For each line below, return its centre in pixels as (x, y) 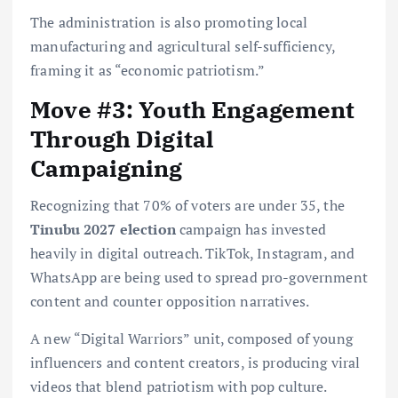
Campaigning (107, 168)
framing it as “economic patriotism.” (148, 71)
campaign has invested (251, 230)
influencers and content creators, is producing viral (195, 362)
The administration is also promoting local (169, 23)
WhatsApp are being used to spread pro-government (199, 278)
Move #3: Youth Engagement (193, 110)
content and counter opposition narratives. (170, 302)
